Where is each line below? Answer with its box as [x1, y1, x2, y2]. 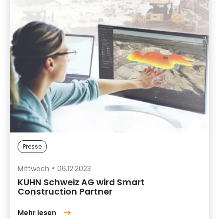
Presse [23, 142, 42, 151]
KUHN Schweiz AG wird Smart [18, 176, 145, 189]
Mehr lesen [18, 208, 56, 218]
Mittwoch [18, 164, 49, 174]
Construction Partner [18, 186, 112, 198]
